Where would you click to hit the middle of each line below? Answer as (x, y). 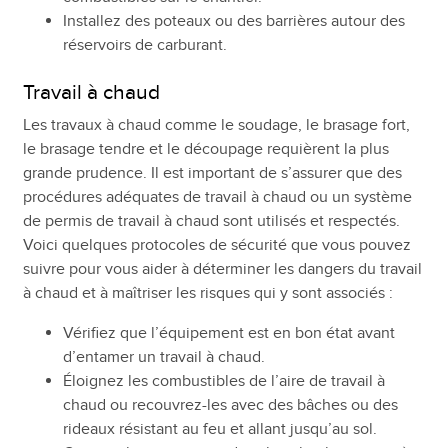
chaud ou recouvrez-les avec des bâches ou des (230, 404)
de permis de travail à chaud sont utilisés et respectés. (211, 220)
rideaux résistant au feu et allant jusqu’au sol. (219, 428)
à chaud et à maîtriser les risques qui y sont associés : (207, 292)
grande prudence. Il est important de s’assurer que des (212, 172)
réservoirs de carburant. (144, 44)
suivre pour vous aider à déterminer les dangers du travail (222, 268)
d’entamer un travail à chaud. (163, 356)
